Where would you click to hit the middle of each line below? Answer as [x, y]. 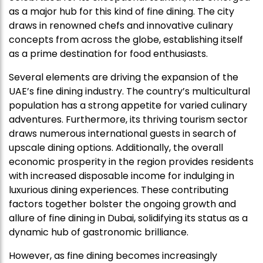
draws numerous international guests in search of [123, 134]
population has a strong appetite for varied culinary [128, 106]
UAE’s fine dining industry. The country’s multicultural [129, 92]
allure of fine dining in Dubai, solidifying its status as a [128, 218]
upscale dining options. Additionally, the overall [116, 148]
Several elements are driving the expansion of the [124, 77]
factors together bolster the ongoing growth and [122, 204]
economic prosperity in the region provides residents [131, 162]
